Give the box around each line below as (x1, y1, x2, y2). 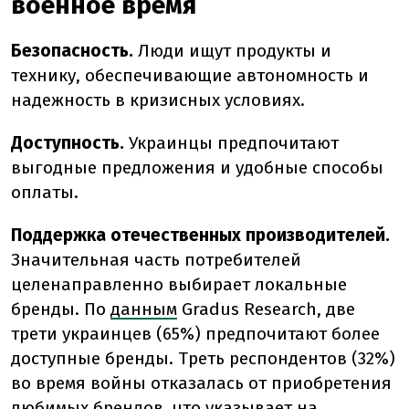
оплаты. (11, 182, 79, 203)
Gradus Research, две (182, 299, 355, 320)
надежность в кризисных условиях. (11, 89, 305, 110)
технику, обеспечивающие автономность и (11, 65, 369, 86)
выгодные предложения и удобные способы (11, 157, 383, 178)
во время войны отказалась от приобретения (11, 372, 392, 393)
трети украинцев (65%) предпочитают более (11, 323, 380, 344)
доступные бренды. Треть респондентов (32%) (11, 348, 395, 369)
